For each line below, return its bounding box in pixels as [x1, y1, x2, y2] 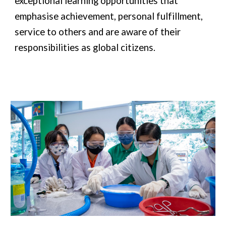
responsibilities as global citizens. [15, 42, 158, 53]
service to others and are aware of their [15, 26, 181, 37]
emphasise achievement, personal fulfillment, [15, 11, 203, 22]
